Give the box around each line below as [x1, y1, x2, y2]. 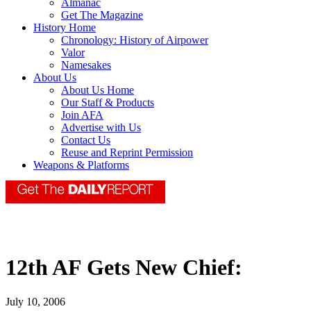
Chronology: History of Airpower [61, 34, 208, 47]
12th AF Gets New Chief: [6, 255, 242, 280]
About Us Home [61, 84, 134, 96]
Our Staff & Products [61, 96, 154, 109]
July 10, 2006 [6, 295, 65, 308]
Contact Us [61, 134, 110, 146]
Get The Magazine [61, 9, 143, 22]
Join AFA [61, 109, 103, 121]
